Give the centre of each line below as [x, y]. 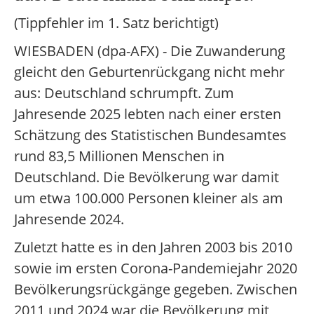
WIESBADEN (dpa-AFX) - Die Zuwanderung [150, 51]
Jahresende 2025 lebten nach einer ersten [148, 114]
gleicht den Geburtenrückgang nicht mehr [149, 72]
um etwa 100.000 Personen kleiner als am [149, 198]
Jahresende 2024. [69, 219]
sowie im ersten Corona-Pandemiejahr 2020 [156, 268]
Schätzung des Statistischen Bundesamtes [150, 135]
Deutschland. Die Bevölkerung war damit [146, 177]
